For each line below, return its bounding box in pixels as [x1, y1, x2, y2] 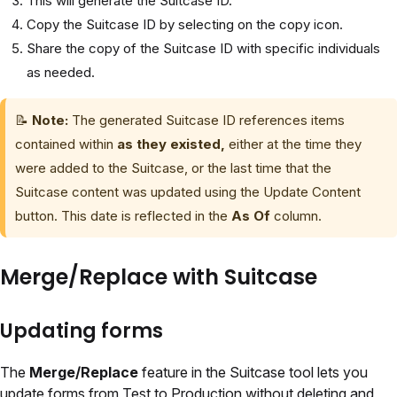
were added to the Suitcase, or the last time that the [15, 159, 332, 176]
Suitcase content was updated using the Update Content [15, 183, 362, 200]
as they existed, [117, 135, 226, 152]
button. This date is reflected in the [15, 206, 232, 224]
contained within [15, 135, 118, 152]
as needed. [27, 63, 95, 81]
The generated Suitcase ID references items [72, 111, 346, 128]
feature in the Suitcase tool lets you [138, 363, 368, 382]
